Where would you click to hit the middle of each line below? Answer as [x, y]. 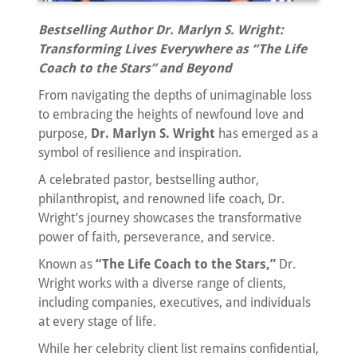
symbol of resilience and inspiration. [140, 152]
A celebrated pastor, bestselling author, [149, 179]
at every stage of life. [97, 321]
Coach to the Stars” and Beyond [135, 68]
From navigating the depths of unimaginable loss [175, 95]
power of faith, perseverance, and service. [157, 237]
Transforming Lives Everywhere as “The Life [173, 49]
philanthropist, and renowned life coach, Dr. [161, 198]
